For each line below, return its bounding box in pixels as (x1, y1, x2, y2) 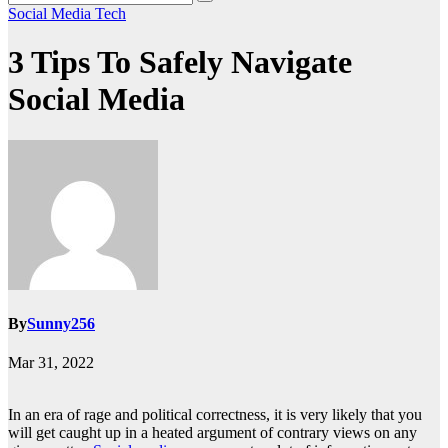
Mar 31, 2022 (8, 354, 94, 372)
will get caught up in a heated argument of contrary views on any (8, 424, 417, 442)
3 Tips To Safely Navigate (8, 44, 352, 81)
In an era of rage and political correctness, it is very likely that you (8, 406, 422, 424)
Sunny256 (27, 315, 95, 333)
